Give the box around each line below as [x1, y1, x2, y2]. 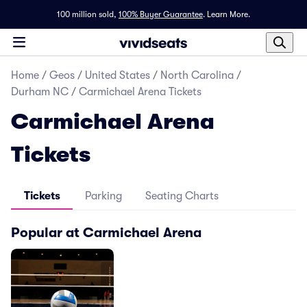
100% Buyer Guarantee [119, 10, 203, 19]
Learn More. [207, 10, 250, 19]
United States [85, 69, 150, 82]
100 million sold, [57, 10, 116, 19]
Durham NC [11, 86, 69, 98]
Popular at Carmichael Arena [11, 224, 201, 241]
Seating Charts [145, 190, 219, 202]
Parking [85, 190, 122, 202]
